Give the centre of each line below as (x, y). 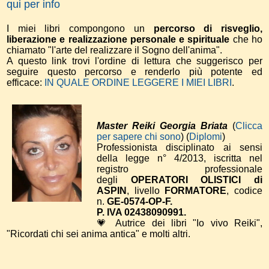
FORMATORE (196, 190)
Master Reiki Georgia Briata (162, 125)
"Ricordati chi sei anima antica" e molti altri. (98, 234)
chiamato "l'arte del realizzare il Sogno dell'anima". (114, 50)
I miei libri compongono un (80, 28)
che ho (246, 39)
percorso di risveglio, (208, 28)
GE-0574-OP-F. (139, 201)
